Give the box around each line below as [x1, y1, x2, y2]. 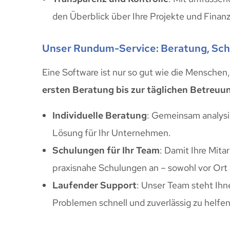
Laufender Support [52, 179, 137, 191]
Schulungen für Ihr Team [52, 144, 160, 157]
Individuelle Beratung [52, 109, 147, 122]
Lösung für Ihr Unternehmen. [52, 127, 171, 139]
